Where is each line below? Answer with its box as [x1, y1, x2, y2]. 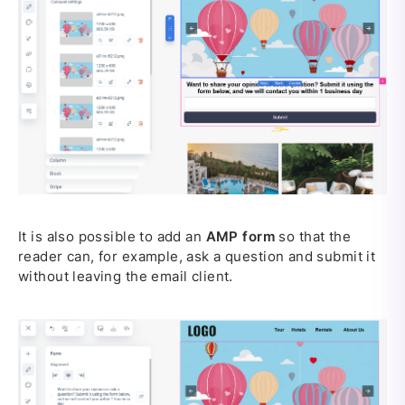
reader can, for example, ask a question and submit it [18, 248, 376, 266]
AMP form [205, 228, 275, 246]
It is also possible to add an [18, 228, 206, 246]
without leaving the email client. [18, 268, 233, 286]
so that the [274, 228, 352, 246]
